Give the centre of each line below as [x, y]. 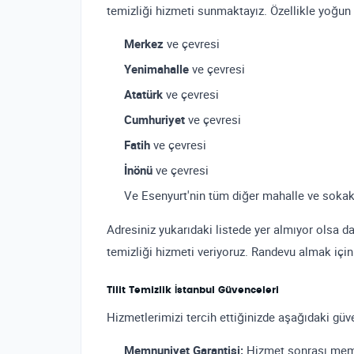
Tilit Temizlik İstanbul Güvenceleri [193, 290]
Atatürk [143, 94]
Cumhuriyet [154, 120]
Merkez [144, 44]
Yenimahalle [156, 69]
